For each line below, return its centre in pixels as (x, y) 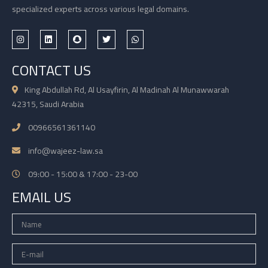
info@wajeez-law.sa (65, 151)
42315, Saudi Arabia (48, 104)
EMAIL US (42, 197)
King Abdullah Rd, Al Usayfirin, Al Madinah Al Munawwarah (127, 90)
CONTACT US (51, 71)
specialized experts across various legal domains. (100, 9)
